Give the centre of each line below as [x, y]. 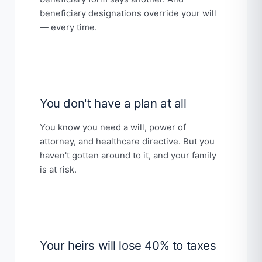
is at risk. [58, 170]
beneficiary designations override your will [128, 14]
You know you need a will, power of [113, 128]
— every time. [68, 28]
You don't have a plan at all [113, 104]
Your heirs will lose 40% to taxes [128, 246]
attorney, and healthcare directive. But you [127, 142]
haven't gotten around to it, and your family [128, 156]
